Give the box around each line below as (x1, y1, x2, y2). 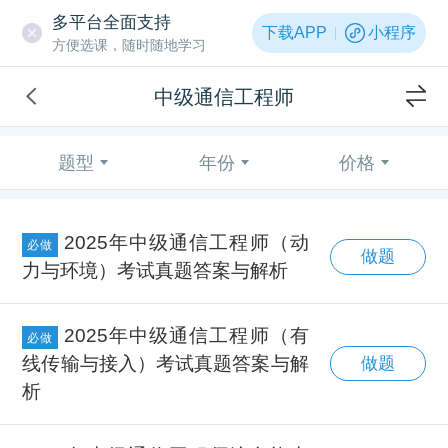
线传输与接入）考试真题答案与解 (22, 352, 309, 374)
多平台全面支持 (51, 12, 171, 32)
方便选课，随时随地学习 (51, 36, 206, 53)
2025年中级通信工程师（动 (64, 231, 309, 253)
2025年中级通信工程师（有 (64, 324, 309, 346)
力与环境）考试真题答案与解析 (22, 259, 289, 281)
